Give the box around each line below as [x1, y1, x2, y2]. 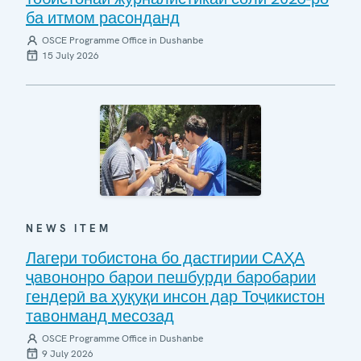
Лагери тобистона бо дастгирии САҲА [26, 247, 305, 268]
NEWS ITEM [26, 221, 111, 235]
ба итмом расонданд [26, 7, 180, 28]
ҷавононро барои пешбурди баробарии [26, 266, 316, 288]
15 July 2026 [42, 49, 99, 62]
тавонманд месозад [26, 305, 174, 326]
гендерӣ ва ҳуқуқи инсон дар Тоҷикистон [26, 285, 325, 307]
